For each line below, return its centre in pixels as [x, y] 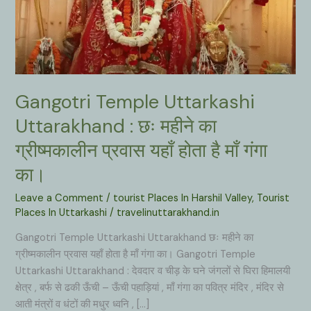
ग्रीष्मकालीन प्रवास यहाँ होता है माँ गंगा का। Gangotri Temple [136, 255]
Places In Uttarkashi [61, 212]
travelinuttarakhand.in [168, 212]
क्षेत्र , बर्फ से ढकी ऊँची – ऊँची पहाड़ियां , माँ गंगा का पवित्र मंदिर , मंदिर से [150, 288]
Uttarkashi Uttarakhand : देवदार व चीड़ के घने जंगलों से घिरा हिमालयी [153, 271]
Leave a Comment [60, 198]
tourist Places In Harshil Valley [183, 198]
